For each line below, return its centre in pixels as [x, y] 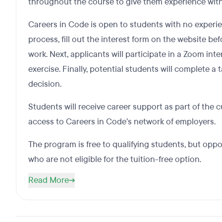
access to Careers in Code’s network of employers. [122, 122]
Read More [49, 180]
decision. [46, 84]
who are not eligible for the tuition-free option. [115, 159]
